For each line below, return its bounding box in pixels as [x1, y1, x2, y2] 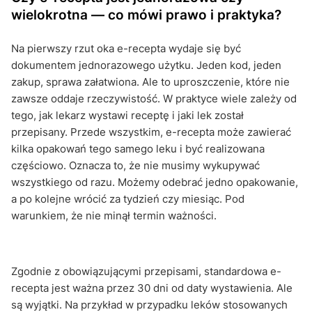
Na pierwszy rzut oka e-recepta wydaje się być [11, 41, 241, 55]
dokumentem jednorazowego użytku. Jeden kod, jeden [11, 58, 281, 72]
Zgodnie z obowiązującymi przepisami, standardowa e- [11, 264, 281, 278]
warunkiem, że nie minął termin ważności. [11, 208, 217, 222]
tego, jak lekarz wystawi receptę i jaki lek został [11, 108, 244, 122]
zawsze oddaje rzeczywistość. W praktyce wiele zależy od [11, 91, 297, 105]
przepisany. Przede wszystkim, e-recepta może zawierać [11, 125, 291, 139]
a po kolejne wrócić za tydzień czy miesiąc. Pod [11, 192, 244, 205]
